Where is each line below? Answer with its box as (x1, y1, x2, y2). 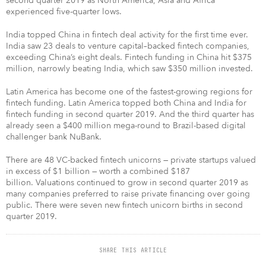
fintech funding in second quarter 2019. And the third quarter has (6, 108, 254, 120)
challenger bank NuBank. (6, 131, 102, 142)
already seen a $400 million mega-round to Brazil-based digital (6, 119, 246, 131)
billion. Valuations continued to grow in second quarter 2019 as (6, 176, 248, 188)
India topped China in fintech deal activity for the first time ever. (6, 28, 248, 40)
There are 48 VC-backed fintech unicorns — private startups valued (6, 154, 256, 166)
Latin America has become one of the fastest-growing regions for (6, 85, 252, 97)
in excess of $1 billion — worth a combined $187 (6, 165, 190, 177)
